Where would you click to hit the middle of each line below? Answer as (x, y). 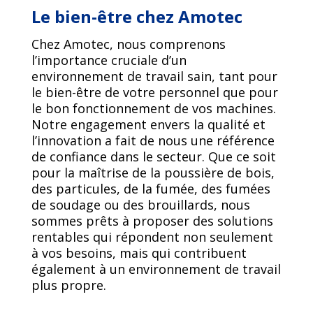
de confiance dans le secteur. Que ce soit (153, 156)
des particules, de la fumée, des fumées (151, 189)
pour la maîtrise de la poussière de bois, (153, 173)
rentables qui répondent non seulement (152, 237)
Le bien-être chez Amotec (137, 16)
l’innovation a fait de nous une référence (153, 140)
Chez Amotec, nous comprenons (128, 44)
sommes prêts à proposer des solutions (152, 221)
